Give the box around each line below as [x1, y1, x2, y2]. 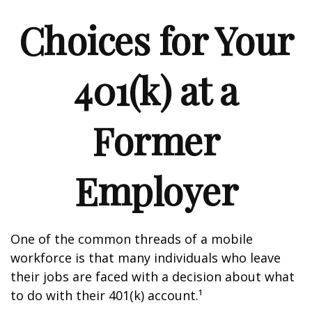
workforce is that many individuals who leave [10, 249, 281, 266]
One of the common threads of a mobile [10, 231, 253, 247]
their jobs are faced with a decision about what [10, 268, 295, 285]
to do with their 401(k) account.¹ [10, 287, 203, 304]
